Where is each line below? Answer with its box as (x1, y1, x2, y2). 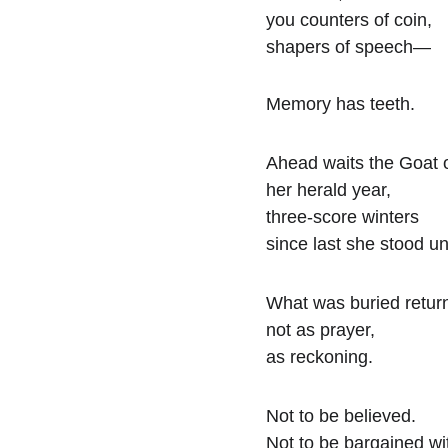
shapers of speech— (266, 37, 431, 57)
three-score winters (266, 207, 419, 227)
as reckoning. (266, 347, 373, 367)
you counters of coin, (266, 10, 432, 30)
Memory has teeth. (266, 94, 415, 114)
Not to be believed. (266, 406, 416, 426)
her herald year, (266, 180, 391, 200)
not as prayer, (266, 320, 375, 340)
